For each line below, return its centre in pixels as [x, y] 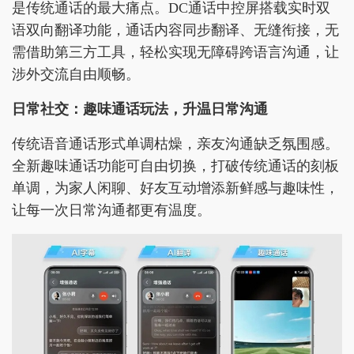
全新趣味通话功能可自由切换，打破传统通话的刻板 [175, 166]
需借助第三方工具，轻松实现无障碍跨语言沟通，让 [175, 52]
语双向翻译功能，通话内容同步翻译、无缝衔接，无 [175, 30]
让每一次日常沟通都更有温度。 [111, 210]
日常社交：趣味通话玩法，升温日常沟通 [140, 109]
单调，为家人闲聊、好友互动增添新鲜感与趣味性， [175, 188]
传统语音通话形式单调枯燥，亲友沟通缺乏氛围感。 [175, 144]
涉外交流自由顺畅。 [76, 74]
